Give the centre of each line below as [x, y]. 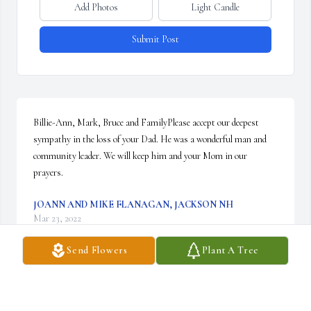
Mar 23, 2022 [57, 219]
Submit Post [155, 40]
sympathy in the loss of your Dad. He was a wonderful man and [150, 140]
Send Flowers [97, 250]
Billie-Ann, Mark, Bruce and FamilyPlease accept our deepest [146, 123]
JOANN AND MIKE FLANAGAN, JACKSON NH [133, 205]
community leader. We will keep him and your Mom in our [140, 156]
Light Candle [215, 8]
